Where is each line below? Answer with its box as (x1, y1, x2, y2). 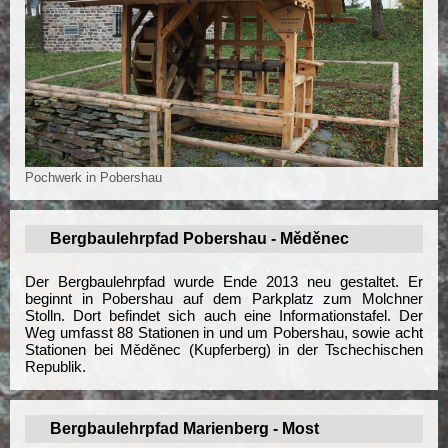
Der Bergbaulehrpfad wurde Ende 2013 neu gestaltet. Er (25, 273, 423, 291)
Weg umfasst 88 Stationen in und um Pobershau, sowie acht (25, 324, 423, 342)
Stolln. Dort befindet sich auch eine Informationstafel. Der (25, 307, 423, 325)
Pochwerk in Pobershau (25, 170, 162, 186)
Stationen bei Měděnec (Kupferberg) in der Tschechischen (25, 341, 423, 359)
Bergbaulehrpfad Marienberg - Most (50, 420, 319, 438)
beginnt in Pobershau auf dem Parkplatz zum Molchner (25, 290, 423, 308)
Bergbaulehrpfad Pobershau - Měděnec (50, 230, 349, 248)
